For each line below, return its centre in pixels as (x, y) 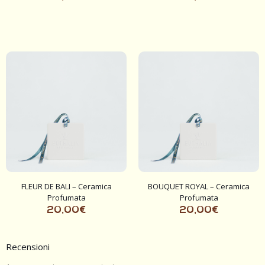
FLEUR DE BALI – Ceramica (66, 186)
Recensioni (28, 246)
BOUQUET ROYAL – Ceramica (199, 186)
